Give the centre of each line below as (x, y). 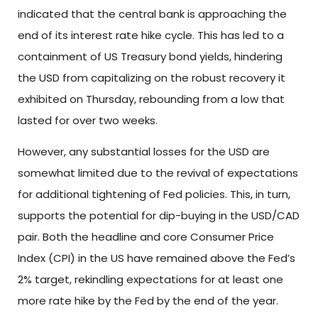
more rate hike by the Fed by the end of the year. (148, 301)
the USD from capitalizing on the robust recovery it (152, 78)
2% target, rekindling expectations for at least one (150, 280)
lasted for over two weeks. (88, 121)
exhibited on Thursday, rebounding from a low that (151, 99)
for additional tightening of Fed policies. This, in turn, (154, 194)
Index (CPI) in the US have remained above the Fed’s (157, 258)
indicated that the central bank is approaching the (152, 14)
